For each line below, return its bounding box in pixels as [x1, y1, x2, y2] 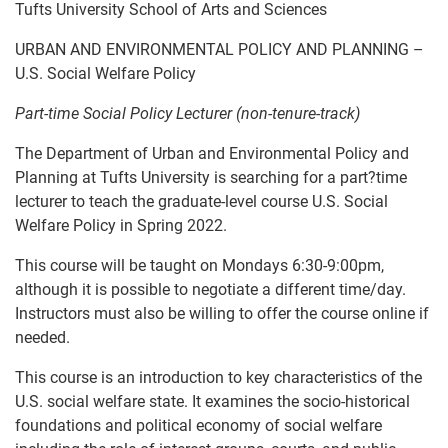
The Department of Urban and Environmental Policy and [15, 144, 409, 163]
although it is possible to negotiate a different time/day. [15, 280, 410, 299]
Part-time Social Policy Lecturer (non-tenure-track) [15, 104, 360, 123]
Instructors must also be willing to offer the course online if [15, 304, 429, 323]
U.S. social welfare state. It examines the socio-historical [15, 392, 410, 411]
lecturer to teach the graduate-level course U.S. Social [15, 192, 388, 211]
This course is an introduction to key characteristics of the [15, 368, 422, 387]
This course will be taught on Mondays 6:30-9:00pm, [15, 256, 384, 275]
